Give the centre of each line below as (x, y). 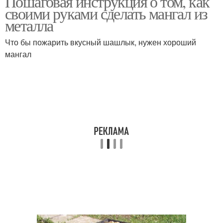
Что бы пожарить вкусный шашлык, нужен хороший (101, 42)
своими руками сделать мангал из (106, 13)
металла (29, 25)
